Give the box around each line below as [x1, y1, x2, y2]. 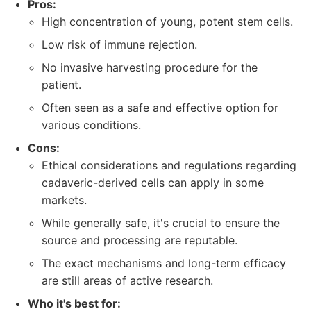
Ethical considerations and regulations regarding [42, 158, 296, 172]
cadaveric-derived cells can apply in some [42, 176, 264, 190]
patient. [42, 78, 81, 92]
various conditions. [42, 118, 141, 132]
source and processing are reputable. [42, 233, 237, 247]
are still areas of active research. [42, 274, 213, 287]
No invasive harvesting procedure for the [42, 60, 258, 74]
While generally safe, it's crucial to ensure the [42, 216, 280, 230]
